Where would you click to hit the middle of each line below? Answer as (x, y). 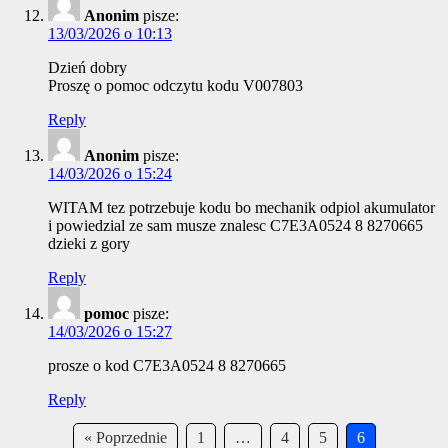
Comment (34, 436)
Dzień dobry (87, 68)
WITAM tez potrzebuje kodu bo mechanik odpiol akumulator (241, 208)
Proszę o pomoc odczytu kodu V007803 (175, 86)
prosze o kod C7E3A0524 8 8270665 (167, 366)
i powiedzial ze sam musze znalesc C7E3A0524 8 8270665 (235, 226)
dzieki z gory (89, 244)
